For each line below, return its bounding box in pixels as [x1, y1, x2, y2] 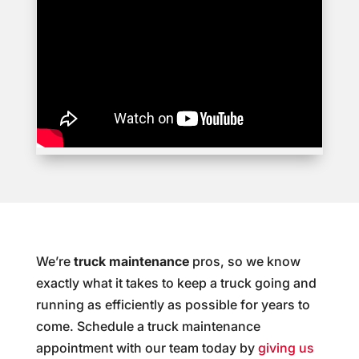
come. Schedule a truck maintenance [35, 318, 260, 335]
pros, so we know [188, 253, 301, 270]
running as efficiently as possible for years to [35, 296, 310, 313]
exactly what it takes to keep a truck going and [35, 275, 317, 292]
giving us [257, 340, 314, 357]
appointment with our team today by [35, 340, 258, 357]
